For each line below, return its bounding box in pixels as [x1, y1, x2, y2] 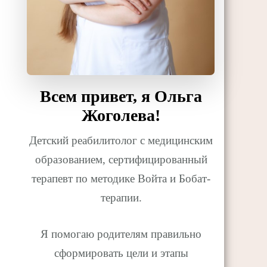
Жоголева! [82, 106, 161, 125]
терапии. [100, 191, 142, 204]
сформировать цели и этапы [54, 246, 188, 259]
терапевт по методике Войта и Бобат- [32, 172, 211, 185]
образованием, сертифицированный [35, 153, 207, 166]
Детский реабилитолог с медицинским [29, 134, 213, 147]
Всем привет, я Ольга [40, 87, 203, 106]
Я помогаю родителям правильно [41, 227, 202, 240]
